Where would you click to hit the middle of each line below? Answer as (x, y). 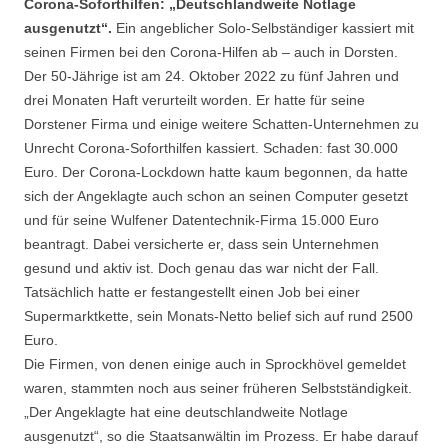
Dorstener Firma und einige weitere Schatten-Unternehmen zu (221, 124)
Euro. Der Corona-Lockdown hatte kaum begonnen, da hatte (216, 172)
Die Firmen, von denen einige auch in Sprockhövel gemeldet (215, 364)
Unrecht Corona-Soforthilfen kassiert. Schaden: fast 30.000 (211, 148)
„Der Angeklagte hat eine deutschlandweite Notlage (186, 412)
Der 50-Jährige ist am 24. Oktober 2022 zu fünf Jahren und (211, 76)
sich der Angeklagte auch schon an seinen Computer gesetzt (216, 196)
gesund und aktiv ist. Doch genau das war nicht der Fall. (201, 268)
